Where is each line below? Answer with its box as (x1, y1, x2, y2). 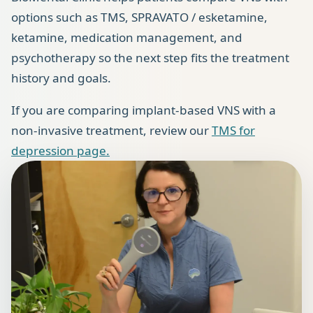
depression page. (11, 143, 110, 159)
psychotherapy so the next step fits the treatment (11, 49, 289, 66)
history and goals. (11, 69, 111, 86)
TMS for (212, 122, 255, 139)
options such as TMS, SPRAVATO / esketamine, (11, 8, 268, 25)
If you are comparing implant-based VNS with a (11, 102, 276, 119)
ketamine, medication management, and (11, 29, 242, 45)
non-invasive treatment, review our (11, 122, 212, 139)
